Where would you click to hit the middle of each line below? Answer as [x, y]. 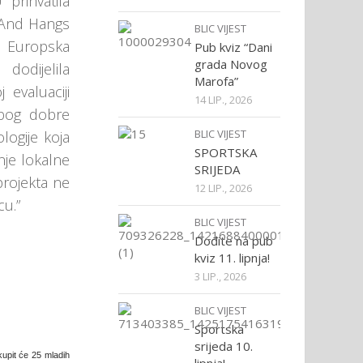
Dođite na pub [234, 241]
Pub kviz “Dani [233, 47]
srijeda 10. [224, 346]
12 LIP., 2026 [223, 188]
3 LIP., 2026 [220, 276]
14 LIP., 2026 [223, 100]
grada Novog [231, 64]
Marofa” [216, 81]
